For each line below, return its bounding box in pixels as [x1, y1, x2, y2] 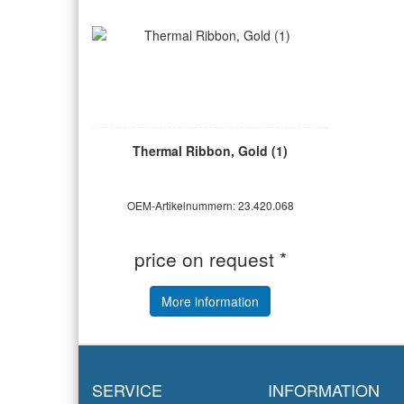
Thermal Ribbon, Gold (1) [133, 142, 289, 160]
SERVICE [92, 378, 162, 401]
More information [161, 292, 260, 310]
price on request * [133, 245, 287, 272]
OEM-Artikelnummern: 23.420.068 [126, 197, 294, 213]
